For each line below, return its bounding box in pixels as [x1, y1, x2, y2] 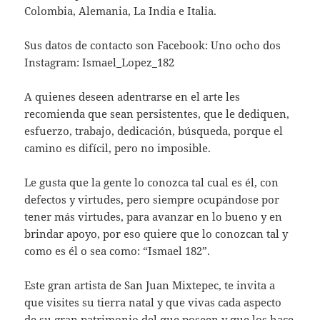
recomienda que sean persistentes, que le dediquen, [24, 106, 290, 121]
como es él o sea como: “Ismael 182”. [24, 244, 211, 259]
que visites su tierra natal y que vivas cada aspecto [24, 295, 282, 310]
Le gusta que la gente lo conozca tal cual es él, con [24, 175, 279, 190]
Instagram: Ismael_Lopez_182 [24, 55, 175, 70]
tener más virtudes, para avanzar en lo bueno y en [24, 209, 283, 224]
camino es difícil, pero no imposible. [24, 141, 211, 156]
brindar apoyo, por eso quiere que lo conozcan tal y [24, 226, 289, 241]
